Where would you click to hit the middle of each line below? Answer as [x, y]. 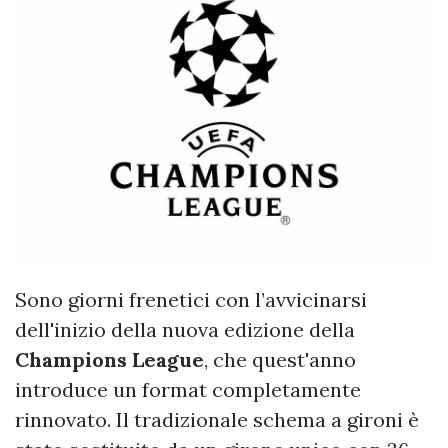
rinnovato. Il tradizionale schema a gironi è [217, 419]
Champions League [109, 359]
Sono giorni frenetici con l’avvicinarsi [191, 299]
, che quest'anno [280, 359]
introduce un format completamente [188, 389]
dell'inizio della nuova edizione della [185, 329]
